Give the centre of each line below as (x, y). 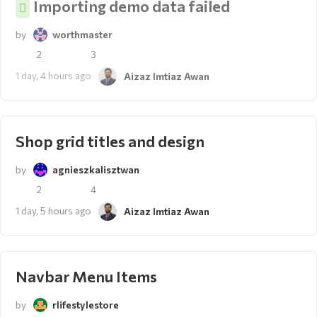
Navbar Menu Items (86, 276)
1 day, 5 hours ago (53, 211)
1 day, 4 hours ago (53, 75)
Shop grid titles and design (110, 141)
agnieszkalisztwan (96, 169)
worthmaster (82, 34)
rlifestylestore (86, 305)
